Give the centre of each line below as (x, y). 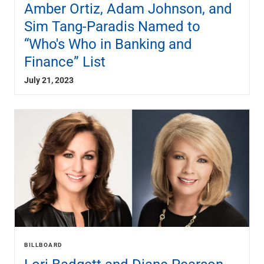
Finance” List (65, 62)
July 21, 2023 (49, 80)
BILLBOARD (44, 245)
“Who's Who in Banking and (108, 44)
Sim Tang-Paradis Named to (112, 26)
